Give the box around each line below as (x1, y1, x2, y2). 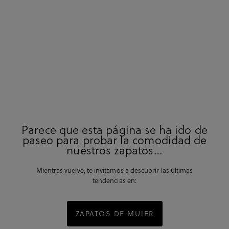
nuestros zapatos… (66, 142, 163, 158)
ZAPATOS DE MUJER (75, 208, 154, 219)
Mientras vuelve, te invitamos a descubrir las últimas (36, 165, 193, 175)
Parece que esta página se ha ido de (21, 121, 208, 138)
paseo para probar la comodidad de (22, 131, 207, 148)
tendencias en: (93, 175, 136, 186)
